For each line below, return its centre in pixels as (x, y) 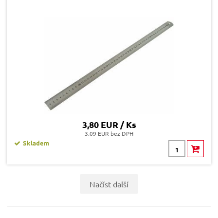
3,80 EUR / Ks (109, 125)
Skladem (36, 143)
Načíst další (109, 184)
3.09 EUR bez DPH (109, 134)
